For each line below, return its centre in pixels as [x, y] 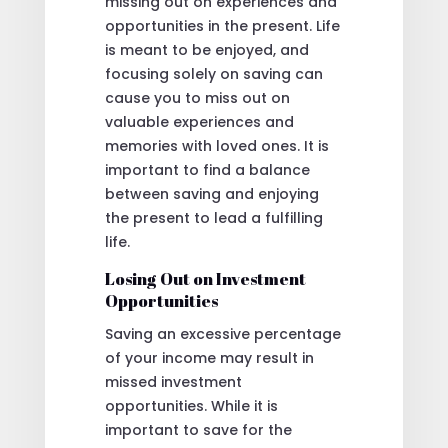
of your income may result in [209, 357]
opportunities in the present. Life [222, 25]
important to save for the [198, 429]
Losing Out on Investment [205, 278]
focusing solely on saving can [213, 73]
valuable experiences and [199, 121]
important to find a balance [207, 169]
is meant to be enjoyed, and [206, 49]
